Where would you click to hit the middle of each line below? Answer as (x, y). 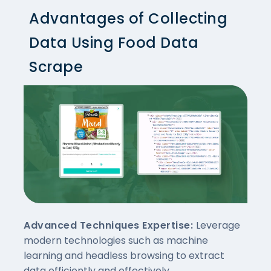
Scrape (56, 67)
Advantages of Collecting (128, 19)
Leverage (218, 226)
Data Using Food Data (114, 43)
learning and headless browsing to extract (124, 256)
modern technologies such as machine (116, 241)
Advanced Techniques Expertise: (110, 226)
